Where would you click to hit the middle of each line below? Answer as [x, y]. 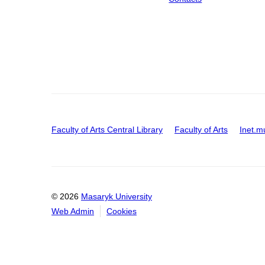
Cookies [122, 211]
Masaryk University [117, 197]
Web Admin [73, 211]
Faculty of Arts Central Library [107, 129]
